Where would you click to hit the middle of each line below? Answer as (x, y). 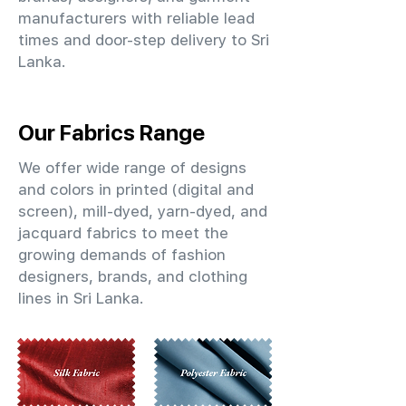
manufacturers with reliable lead (136, 18)
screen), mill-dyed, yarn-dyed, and (143, 211)
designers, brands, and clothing (133, 276)
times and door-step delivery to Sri (144, 40)
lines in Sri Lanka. (81, 298)
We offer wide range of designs (132, 168)
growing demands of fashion (122, 255)
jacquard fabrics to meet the (123, 233)
